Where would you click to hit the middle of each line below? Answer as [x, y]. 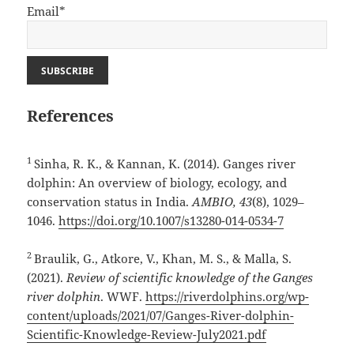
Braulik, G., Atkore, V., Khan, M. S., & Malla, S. [163, 259]
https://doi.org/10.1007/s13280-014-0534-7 [171, 221]
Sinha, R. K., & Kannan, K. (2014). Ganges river [165, 164]
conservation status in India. [110, 202]
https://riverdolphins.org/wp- [228, 297]
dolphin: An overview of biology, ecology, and [157, 183]
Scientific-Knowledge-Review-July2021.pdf [147, 335]
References [71, 116]
